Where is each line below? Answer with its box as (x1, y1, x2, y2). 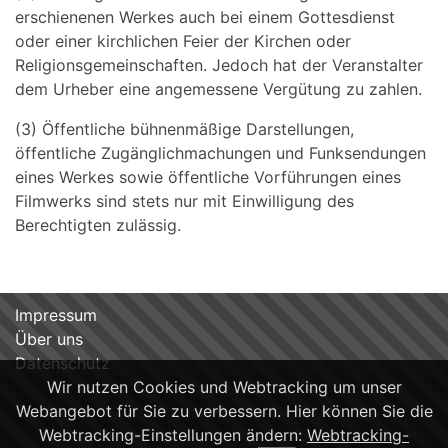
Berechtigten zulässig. (15, 215, 181, 235)
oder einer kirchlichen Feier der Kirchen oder (15, 31, 351, 51)
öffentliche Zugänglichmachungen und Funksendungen (15, 143, 426, 163)
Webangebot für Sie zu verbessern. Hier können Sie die (15, 401, 433, 421)
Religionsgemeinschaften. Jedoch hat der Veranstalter (15, 55, 423, 75)
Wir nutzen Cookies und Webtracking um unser (46, 377, 402, 397)
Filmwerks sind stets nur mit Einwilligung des (15, 191, 354, 211)
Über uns (15, 329, 83, 349)
